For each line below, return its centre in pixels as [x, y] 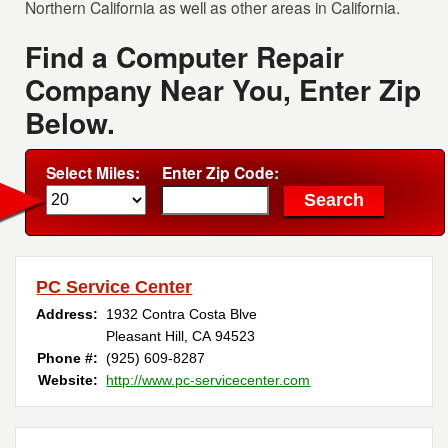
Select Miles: [93, 173]
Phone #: [68, 358]
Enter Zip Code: [221, 173]
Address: [67, 314]
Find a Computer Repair [185, 57]
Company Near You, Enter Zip [223, 90]
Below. [70, 123]
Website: [68, 380]
